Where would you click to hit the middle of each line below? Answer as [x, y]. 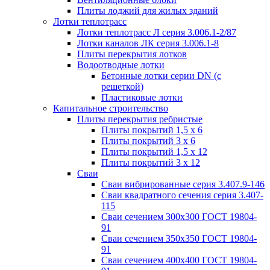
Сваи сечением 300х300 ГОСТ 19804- [179, 217]
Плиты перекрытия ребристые [140, 119]
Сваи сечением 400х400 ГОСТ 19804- [179, 260]
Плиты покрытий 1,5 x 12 [154, 152]
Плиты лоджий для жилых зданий [148, 11]
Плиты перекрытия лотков [132, 54]
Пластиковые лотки [142, 97]
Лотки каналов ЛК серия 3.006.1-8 [148, 43]
